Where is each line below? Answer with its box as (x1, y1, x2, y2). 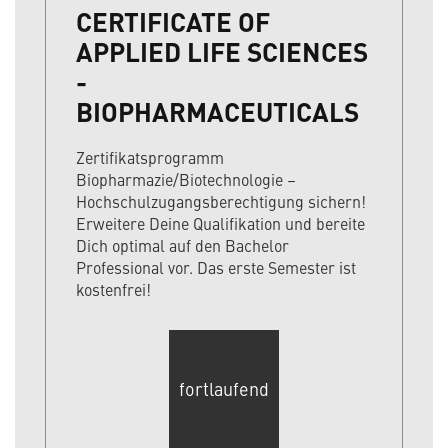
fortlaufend (179, 375, 269, 401)
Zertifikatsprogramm (76, 146, 224, 169)
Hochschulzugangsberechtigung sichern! (76, 190, 366, 213)
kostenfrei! (76, 278, 151, 301)
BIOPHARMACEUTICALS (76, 92, 359, 131)
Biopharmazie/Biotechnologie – (76, 168, 296, 191)
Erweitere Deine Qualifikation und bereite (76, 212, 365, 235)
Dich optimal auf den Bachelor (76, 234, 289, 257)
